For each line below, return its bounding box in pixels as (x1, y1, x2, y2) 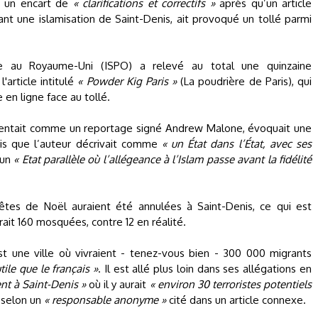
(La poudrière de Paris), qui (177, 75, 312, 88)
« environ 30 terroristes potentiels (149, 278, 312, 291)
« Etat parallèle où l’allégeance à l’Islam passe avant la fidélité (13, 153, 312, 166)
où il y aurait (86, 278, 150, 291)
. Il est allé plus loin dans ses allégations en (98, 262, 312, 275)
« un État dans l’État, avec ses (161, 137, 312, 150)
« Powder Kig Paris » (77, 75, 177, 88)
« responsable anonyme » (44, 293, 166, 307)
